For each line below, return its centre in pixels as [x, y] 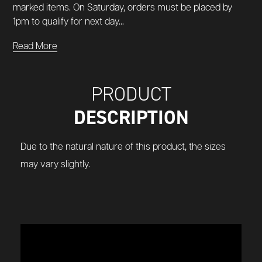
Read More [35, 46]
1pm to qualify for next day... [68, 22]
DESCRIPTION [131, 117]
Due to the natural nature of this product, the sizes [123, 147]
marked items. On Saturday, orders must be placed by [123, 8]
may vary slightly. [55, 164]
